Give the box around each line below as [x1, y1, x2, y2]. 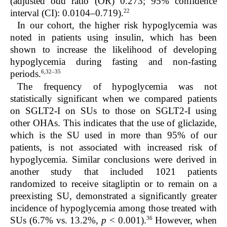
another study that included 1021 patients [10, 166, 217, 177]
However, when [152, 214, 217, 225]
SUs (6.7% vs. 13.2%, [10, 214, 101, 225]
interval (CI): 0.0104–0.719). [10, 8, 124, 19]
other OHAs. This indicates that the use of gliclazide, [10, 117, 217, 128]
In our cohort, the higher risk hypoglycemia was [17, 20, 217, 31]
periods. [10, 68, 41, 80]
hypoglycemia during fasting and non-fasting [10, 56, 217, 67]
